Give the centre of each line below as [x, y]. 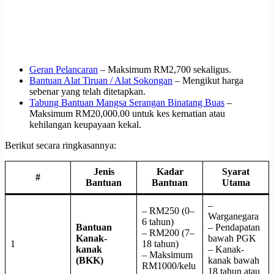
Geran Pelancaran [64, 70]
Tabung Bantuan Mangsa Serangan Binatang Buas [127, 103]
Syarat [236, 172]
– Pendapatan [234, 228]
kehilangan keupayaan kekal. [87, 125]
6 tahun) [158, 222]
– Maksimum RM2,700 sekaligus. [165, 70]
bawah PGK [232, 239]
